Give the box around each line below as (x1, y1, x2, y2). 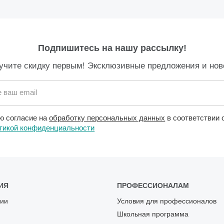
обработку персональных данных (49, 113, 165, 122)
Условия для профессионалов (117, 197, 216, 205)
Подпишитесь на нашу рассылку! (37, 43, 186, 53)
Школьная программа (117, 210, 188, 218)
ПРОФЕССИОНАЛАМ (117, 181, 189, 190)
